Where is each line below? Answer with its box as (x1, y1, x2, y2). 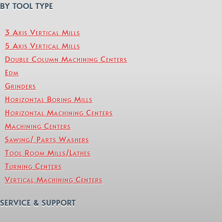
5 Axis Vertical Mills (5, 40, 80, 51)
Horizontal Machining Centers (5, 107, 113, 118)
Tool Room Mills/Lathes (5, 147, 91, 158)
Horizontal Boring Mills (5, 94, 93, 105)
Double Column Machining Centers (5, 54, 127, 64)
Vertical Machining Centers (5, 174, 103, 185)
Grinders (5, 80, 36, 91)
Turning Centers (5, 161, 62, 171)
